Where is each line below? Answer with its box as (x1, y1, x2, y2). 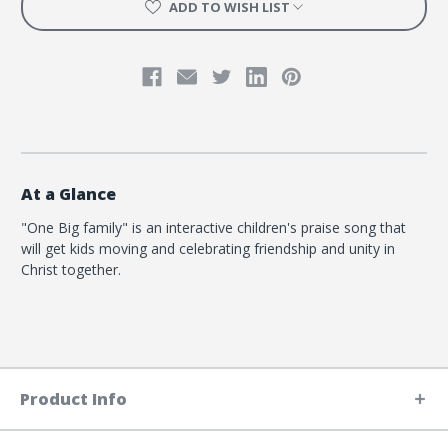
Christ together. (21, 260, 121, 280)
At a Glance (21, 183, 116, 206)
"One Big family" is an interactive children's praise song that (21, 218, 406, 238)
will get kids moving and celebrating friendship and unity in (21, 239, 395, 259)
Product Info (20, 388, 127, 411)
